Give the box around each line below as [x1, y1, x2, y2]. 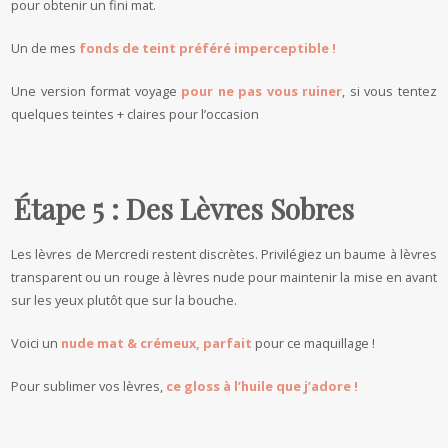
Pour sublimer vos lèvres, [11, 377, 167, 395]
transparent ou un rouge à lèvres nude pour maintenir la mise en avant [11, 268, 437, 286]
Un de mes [11, 39, 80, 57]
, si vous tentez [342, 82, 437, 100]
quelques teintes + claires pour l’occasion [11, 105, 263, 123]
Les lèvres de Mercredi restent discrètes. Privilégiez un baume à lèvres [11, 245, 437, 263]
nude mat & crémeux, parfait [61, 334, 253, 352]
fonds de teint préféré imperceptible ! [79, 39, 337, 57]
